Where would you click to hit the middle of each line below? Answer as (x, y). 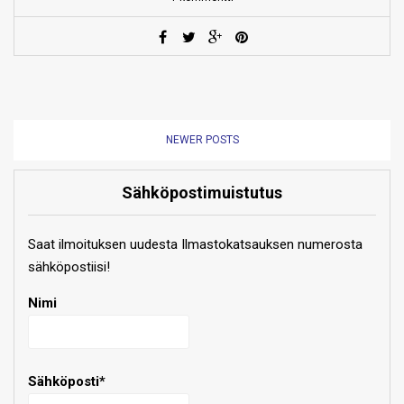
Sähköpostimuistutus (202, 192)
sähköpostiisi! (69, 266)
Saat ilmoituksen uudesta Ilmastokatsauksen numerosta (195, 244)
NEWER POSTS (202, 139)
